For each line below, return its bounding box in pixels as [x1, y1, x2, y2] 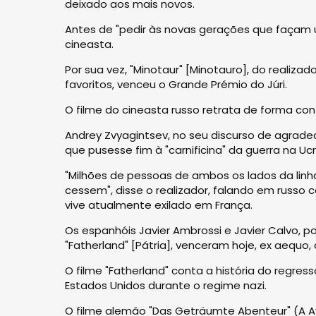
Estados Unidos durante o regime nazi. [65, 278, 267, 293]
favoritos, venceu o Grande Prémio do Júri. [65, 77, 287, 92]
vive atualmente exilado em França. [65, 197, 253, 212]
